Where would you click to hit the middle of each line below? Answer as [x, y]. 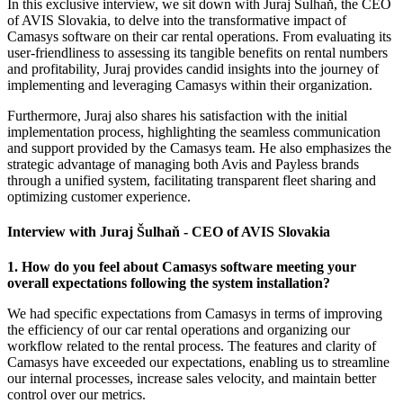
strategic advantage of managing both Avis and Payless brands [183, 164]
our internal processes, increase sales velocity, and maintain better [192, 379]
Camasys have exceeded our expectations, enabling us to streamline [198, 363]
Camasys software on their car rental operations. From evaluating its [199, 36]
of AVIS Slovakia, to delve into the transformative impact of [177, 20]
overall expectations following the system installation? [169, 283]
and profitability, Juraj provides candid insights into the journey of [193, 68]
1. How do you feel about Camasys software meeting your [182, 267]
